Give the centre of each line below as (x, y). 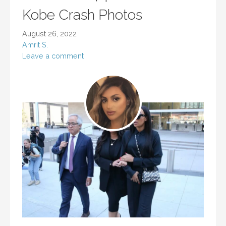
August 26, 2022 (49, 34)
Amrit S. (35, 45)
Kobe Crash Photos (82, 15)
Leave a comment (53, 56)
